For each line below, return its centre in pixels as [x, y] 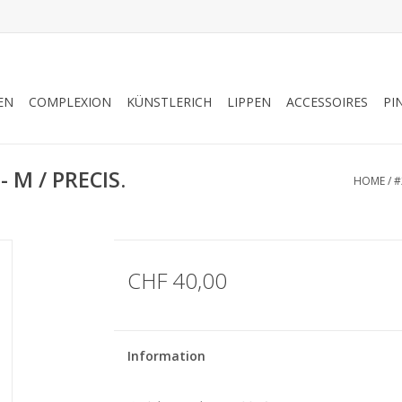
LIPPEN [249, 102]
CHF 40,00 [177, 280]
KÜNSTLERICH [169, 102]
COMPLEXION [70, 102]
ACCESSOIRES [327, 102]
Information [166, 356]
